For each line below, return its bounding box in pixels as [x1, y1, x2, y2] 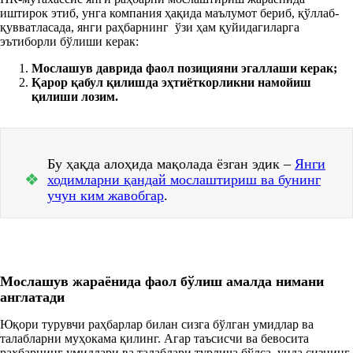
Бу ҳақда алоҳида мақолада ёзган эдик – [47, 155, 295, 172]
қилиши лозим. [32, 89, 118, 103]
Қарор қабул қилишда [32, 75, 162, 89]
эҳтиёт [162, 75, 199, 89]
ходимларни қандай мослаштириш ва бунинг [47, 171, 321, 188]
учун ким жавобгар [47, 187, 164, 203]
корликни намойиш [199, 75, 311, 89]
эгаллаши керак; [241, 61, 337, 75]
